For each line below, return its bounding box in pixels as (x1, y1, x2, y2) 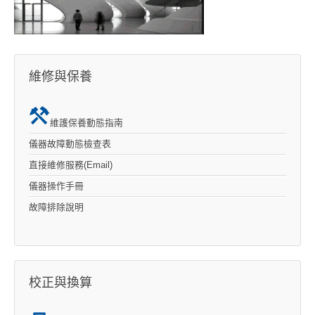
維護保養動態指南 (50, 117, 123, 128)
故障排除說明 (29, 201, 84, 212)
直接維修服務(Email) (29, 159, 112, 170)
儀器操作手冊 (29, 180, 84, 191)
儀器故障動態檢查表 (29, 138, 111, 149)
